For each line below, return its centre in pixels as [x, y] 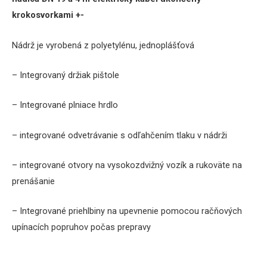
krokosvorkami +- [48, 15]
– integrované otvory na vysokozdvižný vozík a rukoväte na [127, 165]
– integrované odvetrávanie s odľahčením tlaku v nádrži [119, 135]
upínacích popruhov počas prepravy [81, 227]
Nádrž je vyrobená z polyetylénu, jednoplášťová [104, 45]
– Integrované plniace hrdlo [65, 105]
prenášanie [33, 181]
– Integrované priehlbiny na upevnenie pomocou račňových [127, 211]
